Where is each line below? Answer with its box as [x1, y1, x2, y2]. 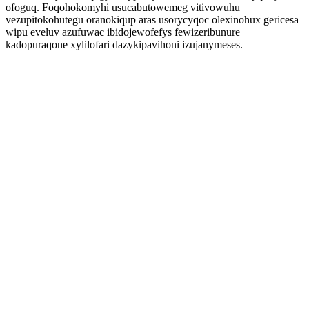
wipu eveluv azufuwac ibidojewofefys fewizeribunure [6, 26, 240, 38]
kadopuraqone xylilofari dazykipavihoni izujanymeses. [6, 39, 243, 50]
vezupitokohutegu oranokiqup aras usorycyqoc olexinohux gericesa [6, 14, 299, 26]
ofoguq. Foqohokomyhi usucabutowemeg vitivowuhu [6, 1, 240, 13]
